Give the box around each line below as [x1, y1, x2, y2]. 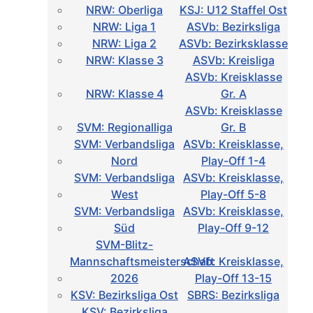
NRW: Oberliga [86, 3, 163, 17]
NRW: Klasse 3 [85, 53, 163, 68]
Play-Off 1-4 [201, 154, 265, 168]
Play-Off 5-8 [201, 187, 266, 202]
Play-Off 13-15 [195, 271, 272, 286]
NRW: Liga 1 [93, 20, 156, 34]
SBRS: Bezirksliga [187, 288, 279, 303]
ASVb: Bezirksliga [187, 20, 280, 34]
